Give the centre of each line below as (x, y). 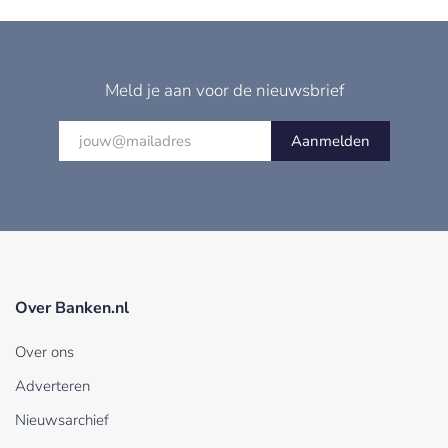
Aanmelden (330, 141)
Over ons (44, 352)
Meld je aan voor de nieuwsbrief (224, 91)
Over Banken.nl (72, 308)
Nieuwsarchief (62, 420)
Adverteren (52, 386)
